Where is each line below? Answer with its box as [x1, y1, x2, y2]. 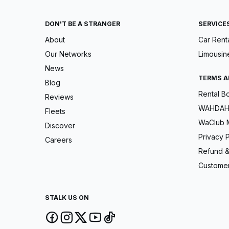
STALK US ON [45, 194, 89, 202]
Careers [45, 135, 72, 145]
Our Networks [45, 50, 91, 59]
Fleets [45, 107, 65, 116]
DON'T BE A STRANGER [45, 20, 120, 28]
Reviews [45, 93, 74, 102]
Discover [45, 121, 75, 130]
